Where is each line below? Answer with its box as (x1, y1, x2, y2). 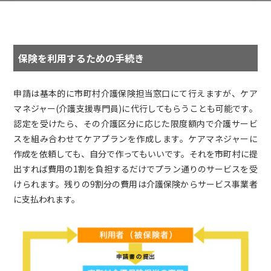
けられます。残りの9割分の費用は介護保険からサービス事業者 (13, 178, 258, 190)
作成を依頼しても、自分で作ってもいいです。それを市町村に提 (13, 148, 258, 160)
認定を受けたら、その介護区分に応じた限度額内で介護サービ (13, 117, 258, 129)
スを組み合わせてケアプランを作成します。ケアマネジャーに (13, 132, 258, 145)
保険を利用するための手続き (18, 51, 145, 65)
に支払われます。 (13, 193, 80, 205)
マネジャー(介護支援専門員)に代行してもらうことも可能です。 (13, 102, 258, 114)
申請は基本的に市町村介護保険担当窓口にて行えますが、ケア (13, 87, 258, 99)
